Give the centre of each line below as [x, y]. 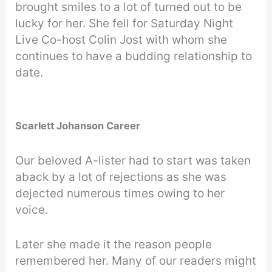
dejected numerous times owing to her [120, 193]
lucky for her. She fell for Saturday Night [124, 24]
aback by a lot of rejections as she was [121, 177]
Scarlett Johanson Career [79, 125]
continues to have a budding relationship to [134, 56]
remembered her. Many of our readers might [136, 261]
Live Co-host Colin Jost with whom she [121, 40]
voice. [32, 209]
